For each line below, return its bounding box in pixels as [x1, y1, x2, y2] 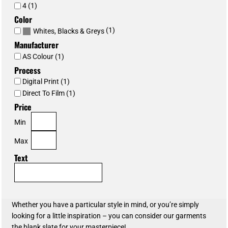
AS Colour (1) [22, 52, 64, 61]
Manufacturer [14, 39, 59, 51]
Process [14, 64, 41, 76]
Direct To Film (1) [22, 89, 75, 98]
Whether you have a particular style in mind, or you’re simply [12, 201, 199, 209]
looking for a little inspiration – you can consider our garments [12, 212, 206, 220]
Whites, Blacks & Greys [33, 27, 104, 36]
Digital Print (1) [22, 77, 70, 85]
